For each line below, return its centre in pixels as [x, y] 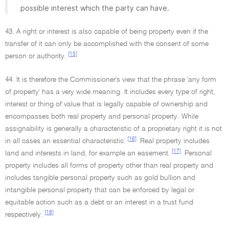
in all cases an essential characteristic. [65, 141]
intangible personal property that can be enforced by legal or [100, 190]
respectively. [24, 215]
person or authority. [36, 56]
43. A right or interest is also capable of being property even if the [107, 32]
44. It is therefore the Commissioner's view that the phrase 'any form [111, 80]
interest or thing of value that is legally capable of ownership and [106, 104]
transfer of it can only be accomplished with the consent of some [107, 44]
